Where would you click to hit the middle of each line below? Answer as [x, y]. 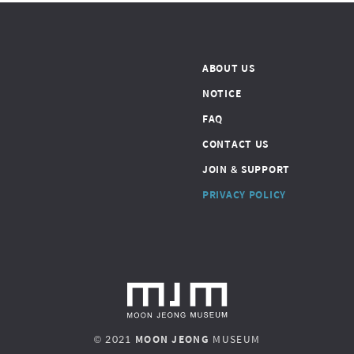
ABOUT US [229, 68]
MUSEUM [237, 339]
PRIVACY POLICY [245, 194]
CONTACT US [236, 144]
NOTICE [222, 93]
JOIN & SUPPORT [247, 169]
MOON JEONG [172, 339]
